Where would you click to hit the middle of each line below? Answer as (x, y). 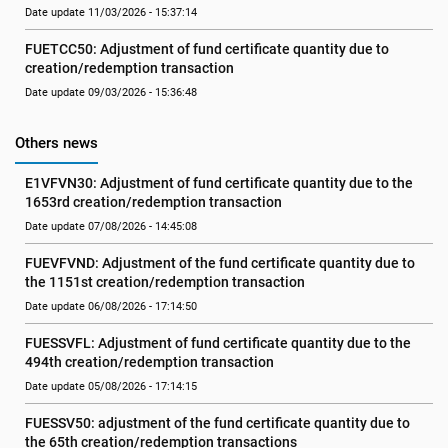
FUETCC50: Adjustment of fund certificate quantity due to (207, 49)
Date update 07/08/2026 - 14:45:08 (111, 226)
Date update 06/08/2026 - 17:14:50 (111, 306)
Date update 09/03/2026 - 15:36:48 (111, 92)
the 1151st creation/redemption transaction (165, 282)
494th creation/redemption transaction (149, 362)
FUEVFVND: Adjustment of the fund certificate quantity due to (220, 263)
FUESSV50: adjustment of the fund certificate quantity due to (217, 423)
